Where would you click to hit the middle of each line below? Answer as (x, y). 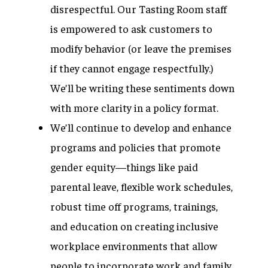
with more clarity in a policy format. (134, 107)
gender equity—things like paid (124, 167)
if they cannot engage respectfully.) (133, 68)
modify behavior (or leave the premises (141, 48)
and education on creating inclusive (134, 226)
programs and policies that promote (135, 147)
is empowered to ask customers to (131, 28)
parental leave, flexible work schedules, (141, 186)
